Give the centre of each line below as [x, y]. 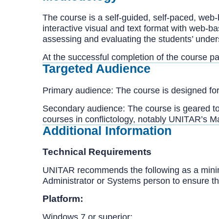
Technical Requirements [98, 152]
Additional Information [107, 130]
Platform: [64, 199]
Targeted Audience [97, 68]
